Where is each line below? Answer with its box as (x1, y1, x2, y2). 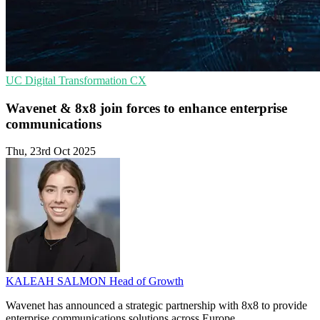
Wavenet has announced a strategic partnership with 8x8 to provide (6, 299, 307, 312)
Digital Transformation (25, 74, 130, 86)
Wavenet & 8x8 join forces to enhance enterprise (6, 100, 287, 116)
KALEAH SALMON (6, 275, 109, 288)
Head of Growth (109, 275, 184, 288)
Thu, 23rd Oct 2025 (6, 145, 96, 158)
